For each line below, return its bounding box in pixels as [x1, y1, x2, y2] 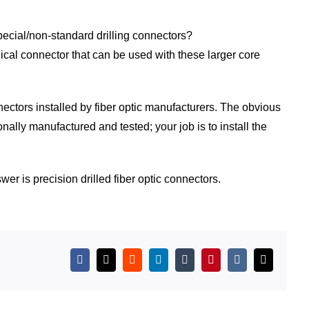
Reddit [131, 258, 161, 270]
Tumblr [183, 258, 216, 270]
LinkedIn [157, 258, 198, 270]
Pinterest [210, 258, 248, 270]
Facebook [79, 258, 122, 270]
